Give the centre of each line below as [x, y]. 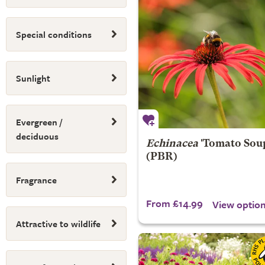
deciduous [37, 136]
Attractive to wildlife [58, 224]
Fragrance [36, 180]
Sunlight [33, 78]
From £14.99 [174, 203]
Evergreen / [39, 122]
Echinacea [172, 144]
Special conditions [54, 34]
